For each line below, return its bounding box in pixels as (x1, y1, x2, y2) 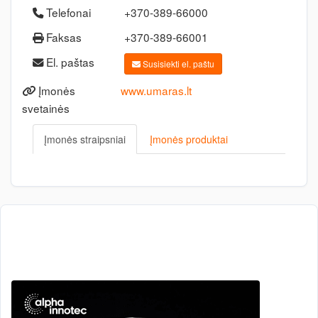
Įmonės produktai (150, 132, 228, 146)
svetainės (22, 100, 70, 116)
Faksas (43, 29, 82, 45)
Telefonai (43, 4, 91, 20)
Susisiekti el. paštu (140, 57, 214, 70)
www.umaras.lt (120, 82, 192, 98)
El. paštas (43, 54, 94, 70)
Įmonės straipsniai (44, 132, 126, 146)
